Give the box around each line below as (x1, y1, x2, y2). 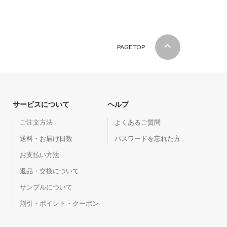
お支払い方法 (19, 150, 59, 159)
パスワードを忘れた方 (115, 134, 180, 142)
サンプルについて (19, 183, 72, 191)
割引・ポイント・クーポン (19, 199, 99, 207)
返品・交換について (19, 167, 79, 175)
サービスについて (12, 100, 69, 108)
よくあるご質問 (115, 118, 161, 126)
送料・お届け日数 (19, 134, 72, 142)
